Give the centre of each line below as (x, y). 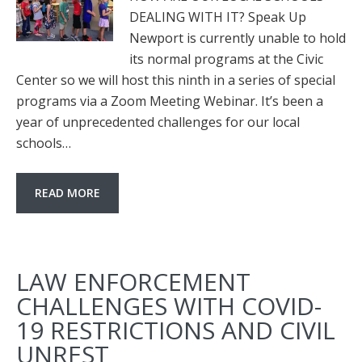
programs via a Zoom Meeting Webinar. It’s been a (170, 101)
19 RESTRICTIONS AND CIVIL (176, 330)
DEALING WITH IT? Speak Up (218, 17)
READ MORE (67, 193)
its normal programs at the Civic (226, 59)
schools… (44, 143)
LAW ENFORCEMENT (133, 282)
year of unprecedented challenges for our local (158, 122)
